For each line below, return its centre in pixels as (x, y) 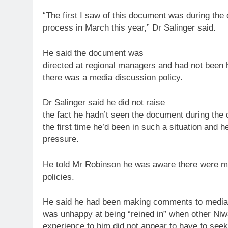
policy (169, 77)
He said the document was (93, 53)
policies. (59, 177)
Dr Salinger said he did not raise (104, 103)
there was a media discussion (101, 77)
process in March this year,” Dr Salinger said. (129, 28)
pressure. (61, 139)
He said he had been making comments (119, 202)
